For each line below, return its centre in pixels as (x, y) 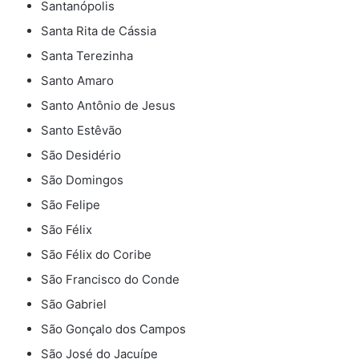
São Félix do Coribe (96, 255)
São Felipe (71, 205)
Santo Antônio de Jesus (108, 106)
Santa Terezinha (87, 56)
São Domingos (82, 180)
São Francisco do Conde (110, 280)
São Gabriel (74, 305)
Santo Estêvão (81, 131)
